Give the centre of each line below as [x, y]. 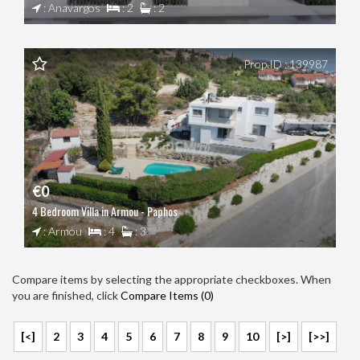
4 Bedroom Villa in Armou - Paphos [105, 211]
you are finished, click [66, 296]
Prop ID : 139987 [286, 63]
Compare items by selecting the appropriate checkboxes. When [172, 280]
